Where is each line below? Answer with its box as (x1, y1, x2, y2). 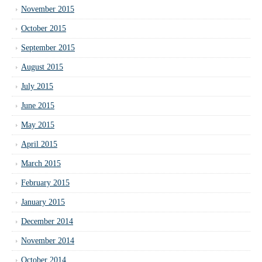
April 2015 (21, 139, 57, 149)
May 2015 (21, 120, 54, 129)
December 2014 (21, 216, 73, 226)
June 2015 (21, 101, 54, 110)
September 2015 (21, 43, 75, 52)
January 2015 (21, 197, 65, 206)
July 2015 (21, 81, 53, 91)
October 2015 (21, 23, 66, 33)
